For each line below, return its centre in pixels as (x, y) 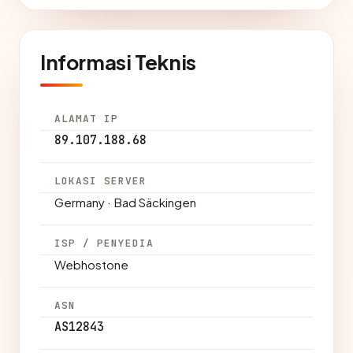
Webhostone (91, 264)
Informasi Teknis (118, 62)
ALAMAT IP (87, 119)
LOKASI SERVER (101, 181)
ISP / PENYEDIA (104, 243)
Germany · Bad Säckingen (125, 202)
